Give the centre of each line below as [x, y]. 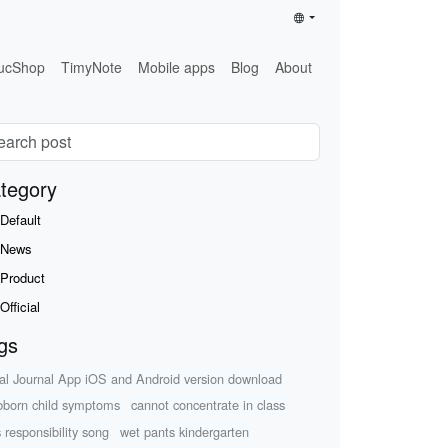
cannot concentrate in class [208, 405]
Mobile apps [177, 66]
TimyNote [92, 66]
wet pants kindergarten [185, 432]
